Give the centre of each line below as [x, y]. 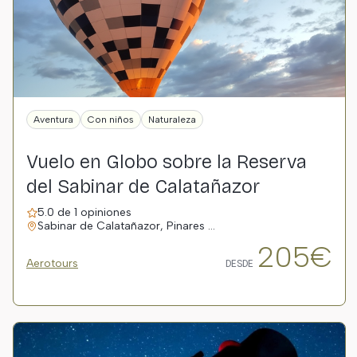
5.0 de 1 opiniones [84, 212]
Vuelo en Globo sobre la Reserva [167, 162]
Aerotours [52, 263]
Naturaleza [172, 120]
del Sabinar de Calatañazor [143, 186]
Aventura [53, 120]
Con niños [111, 120]
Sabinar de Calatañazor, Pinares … [126, 226]
